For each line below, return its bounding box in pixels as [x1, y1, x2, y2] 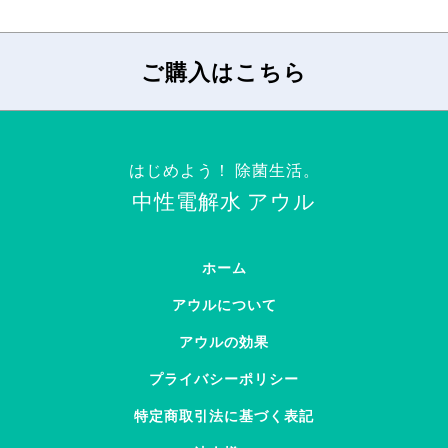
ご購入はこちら [141, 58, 307, 85]
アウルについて [171, 296, 277, 313]
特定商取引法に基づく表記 [134, 407, 314, 424]
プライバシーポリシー [149, 370, 299, 387]
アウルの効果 [179, 333, 269, 350]
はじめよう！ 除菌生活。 [128, 160, 320, 179]
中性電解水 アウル [132, 188, 316, 213]
